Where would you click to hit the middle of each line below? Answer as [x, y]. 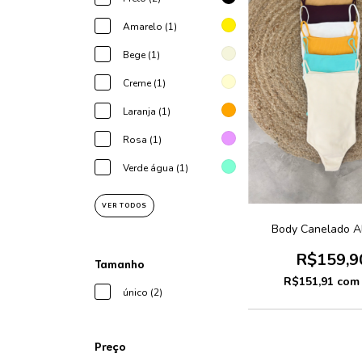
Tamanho [120, 263]
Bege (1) [141, 55]
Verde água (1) [156, 168]
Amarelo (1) [150, 27]
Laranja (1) [147, 112]
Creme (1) [144, 83]
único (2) [143, 293]
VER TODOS [124, 206]
